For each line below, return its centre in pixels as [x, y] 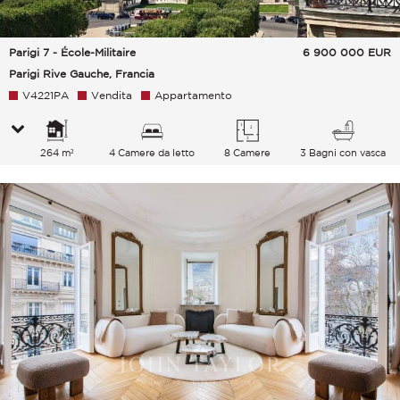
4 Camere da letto [152, 153]
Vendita [112, 96]
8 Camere [248, 153]
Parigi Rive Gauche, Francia [82, 74]
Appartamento [193, 96]
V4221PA [46, 96]
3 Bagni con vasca [343, 153]
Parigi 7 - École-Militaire [72, 53]
